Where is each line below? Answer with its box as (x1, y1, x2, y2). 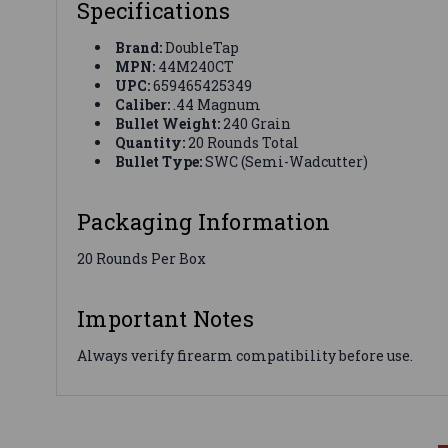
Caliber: (115, 94, 171, 114)
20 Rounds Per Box (77, 248, 206, 268)
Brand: (115, 37, 163, 57)
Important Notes (77, 303, 254, 333)
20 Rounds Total (185, 132, 300, 152)
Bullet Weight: (115, 113, 221, 133)
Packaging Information (77, 206, 331, 236)
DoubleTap (162, 37, 240, 57)
